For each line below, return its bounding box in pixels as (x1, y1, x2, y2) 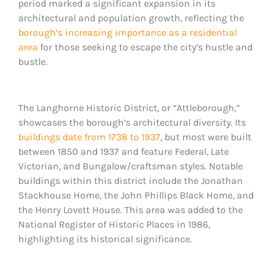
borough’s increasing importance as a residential (18, 27, 237, 39)
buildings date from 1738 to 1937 (18, 131, 160, 143)
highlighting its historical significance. (18, 233, 192, 245)
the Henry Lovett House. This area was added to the (18, 204, 243, 216)
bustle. (18, 56, 47, 68)
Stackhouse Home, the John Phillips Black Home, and (18, 189, 254, 202)
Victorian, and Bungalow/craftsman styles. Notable (18, 160, 243, 172)
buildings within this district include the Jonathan (18, 175, 243, 187)
